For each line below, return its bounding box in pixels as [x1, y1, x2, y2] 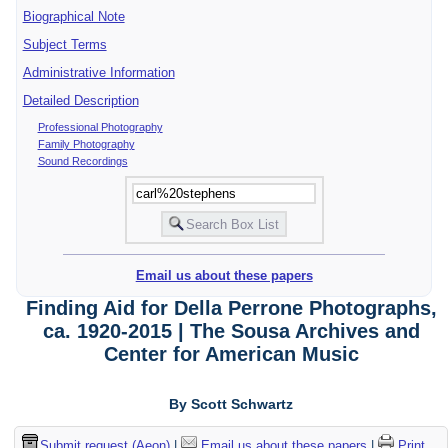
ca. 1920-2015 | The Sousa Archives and [42, 320, 420, 343]
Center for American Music [103, 343, 359, 366]
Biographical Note [22, 8, 125, 24]
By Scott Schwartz [169, 396, 294, 413]
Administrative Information [22, 64, 175, 80]
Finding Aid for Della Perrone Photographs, [25, 297, 437, 320]
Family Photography [37, 137, 135, 150]
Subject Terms [22, 36, 107, 52]
